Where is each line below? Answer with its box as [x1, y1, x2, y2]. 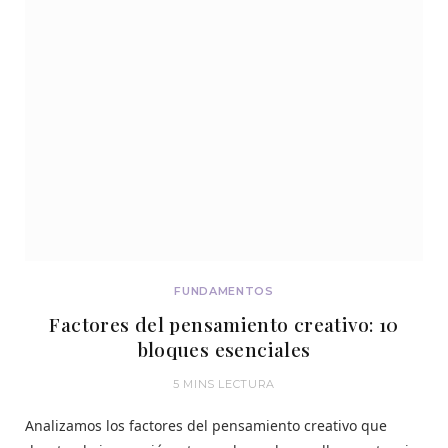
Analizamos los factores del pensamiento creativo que [25, 416, 387, 435]
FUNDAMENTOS [174, 284, 274, 298]
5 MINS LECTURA [172, 377, 276, 391]
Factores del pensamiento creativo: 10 [49, 311, 399, 337]
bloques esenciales [137, 336, 311, 362]
